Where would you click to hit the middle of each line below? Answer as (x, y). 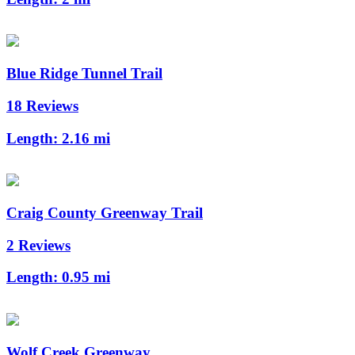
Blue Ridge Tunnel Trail (84, 74)
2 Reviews (38, 245)
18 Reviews (42, 105)
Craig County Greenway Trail (105, 213)
